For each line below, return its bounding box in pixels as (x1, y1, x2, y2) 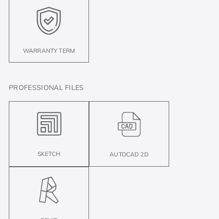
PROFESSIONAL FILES (9, 83, 84, 92)
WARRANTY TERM (22, 47, 75, 54)
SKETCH (38, 150, 60, 157)
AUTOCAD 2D (109, 150, 149, 158)
